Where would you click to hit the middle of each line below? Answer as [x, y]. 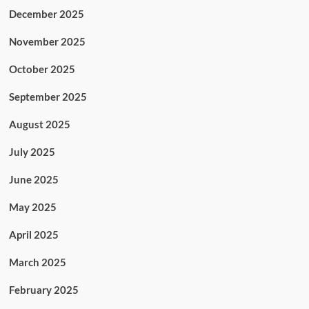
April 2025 [33, 235]
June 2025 [33, 180]
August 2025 [39, 124]
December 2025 [46, 14]
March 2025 [37, 262]
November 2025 [47, 42]
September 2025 [48, 97]
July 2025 [32, 152]
